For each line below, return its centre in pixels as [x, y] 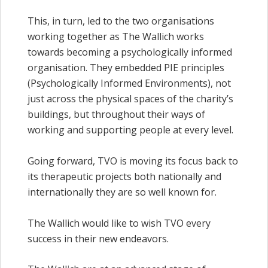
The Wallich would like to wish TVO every [119, 223]
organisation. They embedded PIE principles [126, 68]
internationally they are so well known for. [122, 192]
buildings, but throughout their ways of [116, 115]
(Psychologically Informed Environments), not [129, 83]
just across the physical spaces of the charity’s [130, 99]
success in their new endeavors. [98, 238]
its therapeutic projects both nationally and [124, 176]
